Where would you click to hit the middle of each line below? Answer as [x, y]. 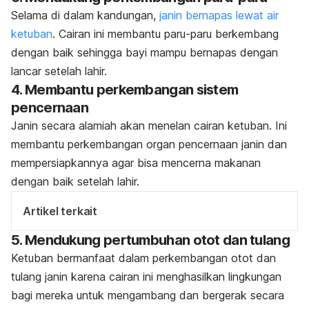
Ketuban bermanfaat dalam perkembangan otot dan [143, 258]
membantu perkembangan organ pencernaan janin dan [149, 144]
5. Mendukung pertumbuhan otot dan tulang [150, 240]
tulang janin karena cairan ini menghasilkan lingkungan [146, 277]
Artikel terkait [60, 211]
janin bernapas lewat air [219, 16]
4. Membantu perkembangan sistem [125, 90]
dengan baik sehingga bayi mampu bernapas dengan [144, 53]
